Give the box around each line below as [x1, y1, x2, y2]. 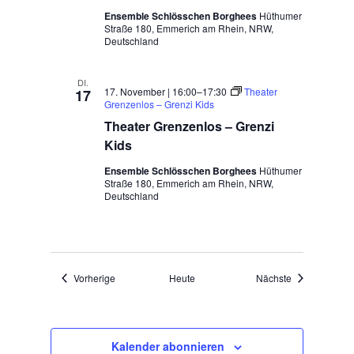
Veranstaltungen [115, 270, 186, 284]
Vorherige [73, 271, 116, 284]
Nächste [255, 271, 292, 284]
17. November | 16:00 [104, 85, 198, 98]
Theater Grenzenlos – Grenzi [104, 117, 275, 135]
